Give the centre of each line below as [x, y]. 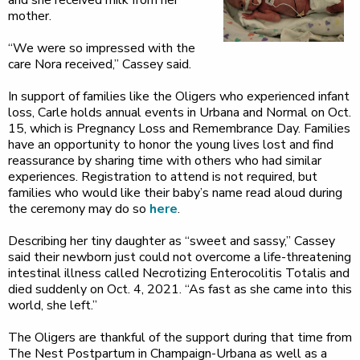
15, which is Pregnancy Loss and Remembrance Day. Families [179, 129]
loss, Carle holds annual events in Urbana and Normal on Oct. [180, 113]
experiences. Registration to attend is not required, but [163, 177]
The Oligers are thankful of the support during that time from [180, 338]
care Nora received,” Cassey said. [100, 65]
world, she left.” [53, 306]
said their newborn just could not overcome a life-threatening [180, 258]
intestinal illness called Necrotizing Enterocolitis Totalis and [179, 274]
